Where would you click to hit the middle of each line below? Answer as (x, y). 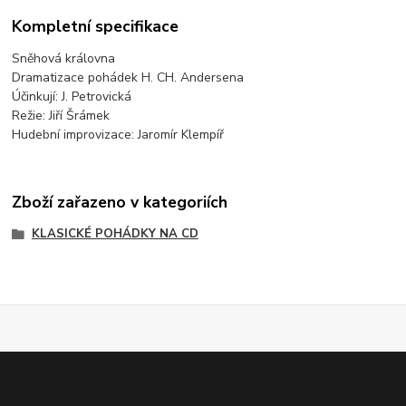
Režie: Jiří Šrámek (61, 116)
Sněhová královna (64, 59)
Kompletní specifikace (96, 27)
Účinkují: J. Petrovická (72, 97)
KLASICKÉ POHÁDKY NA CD (115, 233)
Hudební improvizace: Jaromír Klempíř (118, 135)
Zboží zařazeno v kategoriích (120, 202)
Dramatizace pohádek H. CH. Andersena (128, 78)
